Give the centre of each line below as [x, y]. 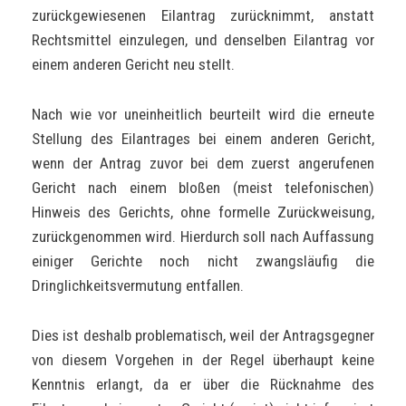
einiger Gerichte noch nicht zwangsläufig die [203, 261]
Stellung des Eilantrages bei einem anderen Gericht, [203, 139]
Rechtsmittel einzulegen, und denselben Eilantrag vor [203, 40]
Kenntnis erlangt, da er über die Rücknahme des [203, 384]
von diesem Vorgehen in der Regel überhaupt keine [203, 359]
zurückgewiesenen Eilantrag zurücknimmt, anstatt [203, 16]
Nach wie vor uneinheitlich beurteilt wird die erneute [203, 115]
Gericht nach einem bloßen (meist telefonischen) [203, 188]
